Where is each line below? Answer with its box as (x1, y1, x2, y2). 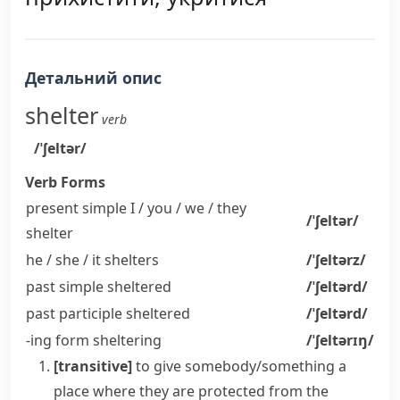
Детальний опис (25, 67, 162, 88)
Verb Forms (25, 172, 105, 192)
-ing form (26, 330, 89, 350)
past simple (26, 277, 104, 296)
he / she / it (26, 250, 101, 270)
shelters (101, 250, 159, 270)
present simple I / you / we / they (26, 198, 246, 218)
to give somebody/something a (136, 356, 346, 376)
